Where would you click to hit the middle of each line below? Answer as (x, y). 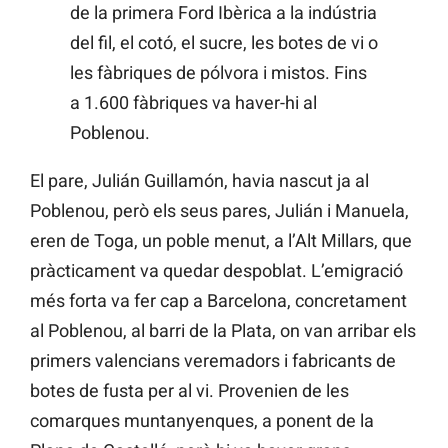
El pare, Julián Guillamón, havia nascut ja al (199, 180)
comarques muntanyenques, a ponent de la (202, 420)
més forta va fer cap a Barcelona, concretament (218, 300)
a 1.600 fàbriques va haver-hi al (193, 102)
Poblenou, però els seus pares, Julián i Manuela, (219, 210)
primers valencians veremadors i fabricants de (213, 360)
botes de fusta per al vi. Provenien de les (189, 390)
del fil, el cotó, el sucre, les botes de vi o (224, 42)
